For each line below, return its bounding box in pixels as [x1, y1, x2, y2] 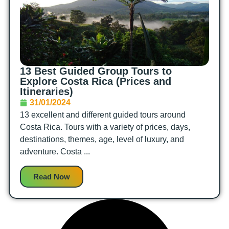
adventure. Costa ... [20, 147, 90, 156]
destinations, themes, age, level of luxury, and [20, 135, 185, 144]
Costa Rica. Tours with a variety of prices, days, [20, 123, 191, 132]
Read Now [33, 172, 71, 181]
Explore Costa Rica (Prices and [20, 76, 172, 87]
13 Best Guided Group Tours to [20, 65, 172, 77]
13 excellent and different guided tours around [20, 110, 186, 120]
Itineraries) [20, 86, 74, 98]
